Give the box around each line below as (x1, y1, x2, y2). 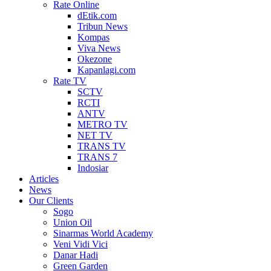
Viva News (77, 42, 120, 53)
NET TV (77, 129, 113, 140)
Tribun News (77, 21, 128, 31)
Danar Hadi (53, 249, 98, 260)
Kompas (77, 31, 109, 42)
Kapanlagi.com (77, 64, 135, 75)
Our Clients (29, 195, 73, 206)
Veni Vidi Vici (53, 238, 108, 249)
